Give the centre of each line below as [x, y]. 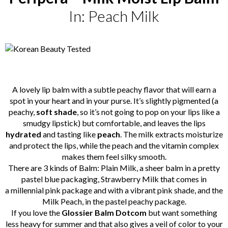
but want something [182, 213]
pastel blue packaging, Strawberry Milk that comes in [114, 179]
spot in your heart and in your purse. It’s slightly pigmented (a [114, 101]
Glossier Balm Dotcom [103, 213]
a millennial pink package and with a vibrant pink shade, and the [114, 190]
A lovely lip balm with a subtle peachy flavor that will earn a [114, 90]
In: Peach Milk [114, 16]
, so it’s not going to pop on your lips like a [148, 112]
